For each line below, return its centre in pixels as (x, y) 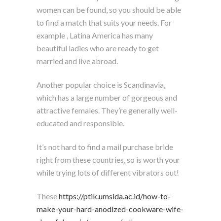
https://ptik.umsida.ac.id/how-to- (115, 196)
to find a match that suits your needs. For (104, 22)
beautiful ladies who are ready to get (98, 48)
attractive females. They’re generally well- (107, 110)
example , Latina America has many (95, 35)
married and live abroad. (77, 61)
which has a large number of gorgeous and (107, 97)
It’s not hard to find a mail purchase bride (105, 147)
